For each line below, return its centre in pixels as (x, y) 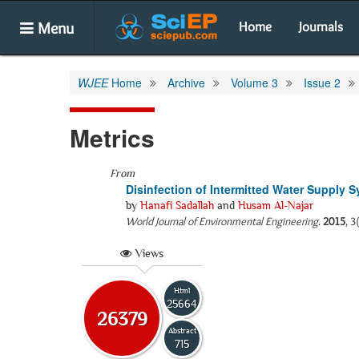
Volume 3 (254, 83)
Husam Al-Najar (276, 205)
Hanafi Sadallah (177, 205)
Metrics (112, 137)
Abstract (182, 330)
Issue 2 (322, 83)
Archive (186, 83)
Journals (321, 26)
